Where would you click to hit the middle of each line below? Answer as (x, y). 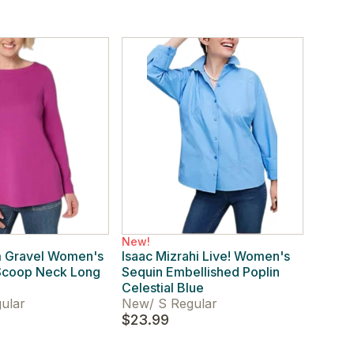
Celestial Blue (162, 288)
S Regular (185, 303)
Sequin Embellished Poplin (200, 272)
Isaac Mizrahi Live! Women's (205, 256)
